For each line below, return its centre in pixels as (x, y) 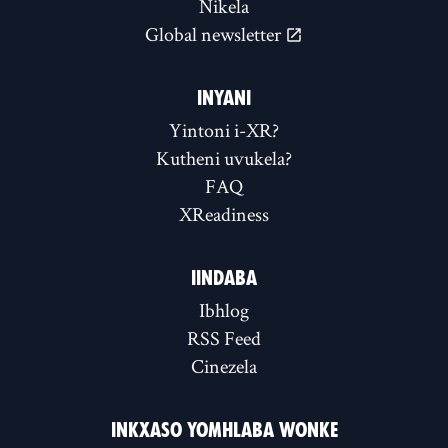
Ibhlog (224, 310)
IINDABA (224, 278)
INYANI (224, 98)
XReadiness (224, 214)
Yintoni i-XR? (224, 130)
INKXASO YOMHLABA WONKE (224, 430)
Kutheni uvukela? (224, 158)
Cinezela (224, 366)
